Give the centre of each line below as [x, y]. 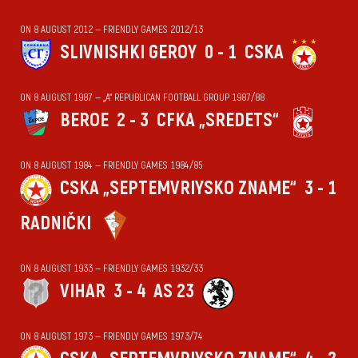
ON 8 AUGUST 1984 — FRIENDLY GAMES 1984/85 [111, 165]
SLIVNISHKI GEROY [128, 52]
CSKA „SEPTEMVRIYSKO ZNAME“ [178, 188]
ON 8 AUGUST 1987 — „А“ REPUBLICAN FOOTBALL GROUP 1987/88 [142, 97]
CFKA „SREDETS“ [218, 120]
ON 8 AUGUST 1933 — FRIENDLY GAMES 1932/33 [111, 268]
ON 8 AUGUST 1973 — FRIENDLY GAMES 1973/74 [111, 336]
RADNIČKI [56, 223]
